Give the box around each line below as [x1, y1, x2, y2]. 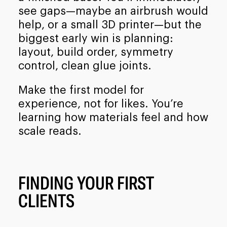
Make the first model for [18, 85, 144, 96]
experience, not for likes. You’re [18, 98, 183, 110]
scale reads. [18, 126, 82, 137]
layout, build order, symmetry [18, 46, 173, 58]
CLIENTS [18, 190, 74, 212]
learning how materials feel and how [18, 112, 208, 124]
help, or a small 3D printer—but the [18, 19, 202, 30]
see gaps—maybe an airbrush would [18, 5, 208, 17]
